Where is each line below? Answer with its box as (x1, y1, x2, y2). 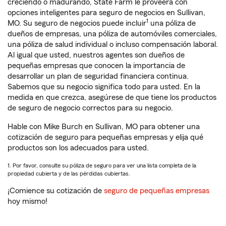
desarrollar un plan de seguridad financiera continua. (8, 72, 189, 80)
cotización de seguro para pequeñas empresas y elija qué (8, 133, 203, 141)
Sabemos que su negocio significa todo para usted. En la (8, 83, 200, 91)
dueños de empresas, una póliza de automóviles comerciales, (8, 30, 217, 38)
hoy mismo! (8, 197, 47, 205)
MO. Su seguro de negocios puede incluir (8, 19, 146, 27)
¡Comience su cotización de (8, 187, 102, 195)
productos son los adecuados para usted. (8, 144, 149, 152)
